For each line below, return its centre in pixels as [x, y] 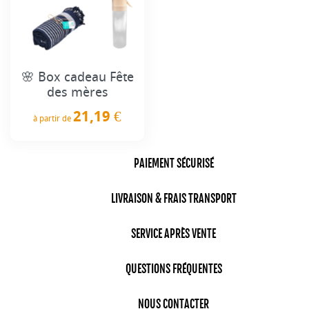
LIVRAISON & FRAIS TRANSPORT [173, 199]
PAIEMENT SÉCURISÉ [173, 164]
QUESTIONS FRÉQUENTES [173, 269]
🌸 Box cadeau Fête [77, 77]
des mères [77, 92]
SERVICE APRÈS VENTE [173, 234]
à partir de [53, 118]
